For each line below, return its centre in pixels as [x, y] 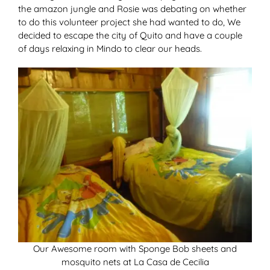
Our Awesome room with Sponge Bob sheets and [135, 249]
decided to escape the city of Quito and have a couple [130, 35]
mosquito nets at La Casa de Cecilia [135, 262]
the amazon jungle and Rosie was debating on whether [132, 8]
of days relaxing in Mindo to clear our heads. [110, 48]
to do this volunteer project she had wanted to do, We [129, 22]
